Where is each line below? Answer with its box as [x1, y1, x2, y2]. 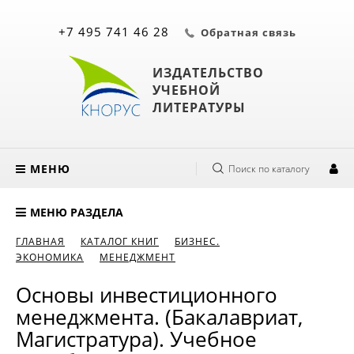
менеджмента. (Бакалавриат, [16, 303, 303, 331]
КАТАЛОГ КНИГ [81, 235, 159, 248]
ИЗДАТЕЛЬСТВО [152, 63, 264, 81]
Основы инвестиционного [16, 281, 277, 309]
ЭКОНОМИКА [16, 250, 84, 264]
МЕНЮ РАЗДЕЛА [30, 205, 123, 220]
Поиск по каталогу [228, 161, 310, 175]
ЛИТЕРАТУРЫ [152, 98, 246, 116]
